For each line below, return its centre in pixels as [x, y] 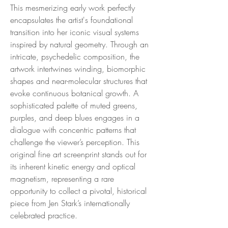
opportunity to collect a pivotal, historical [78, 191]
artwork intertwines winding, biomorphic [78, 68]
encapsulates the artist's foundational [72, 20]
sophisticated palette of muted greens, [74, 105]
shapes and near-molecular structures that [79, 81]
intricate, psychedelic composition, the [75, 56]
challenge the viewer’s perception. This [75, 142]
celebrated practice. [44, 215]
